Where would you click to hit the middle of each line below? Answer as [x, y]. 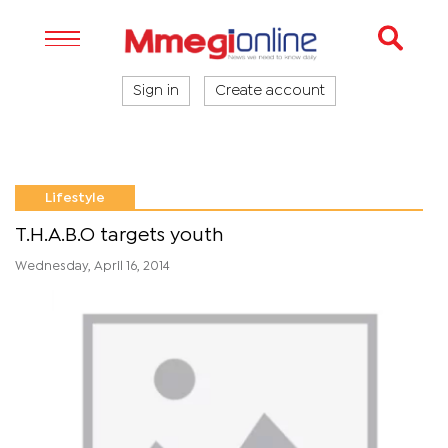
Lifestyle [75, 198]
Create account [270, 91]
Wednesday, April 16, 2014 [92, 266]
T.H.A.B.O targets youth [119, 235]
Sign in [156, 91]
